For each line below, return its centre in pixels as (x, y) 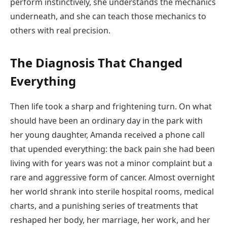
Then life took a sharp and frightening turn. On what (111, 107)
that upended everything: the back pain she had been (112, 149)
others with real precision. (60, 31)
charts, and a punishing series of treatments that (104, 206)
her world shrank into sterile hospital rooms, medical (112, 192)
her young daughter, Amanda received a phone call (107, 135)
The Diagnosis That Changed (96, 63)
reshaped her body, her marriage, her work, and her (110, 220)
